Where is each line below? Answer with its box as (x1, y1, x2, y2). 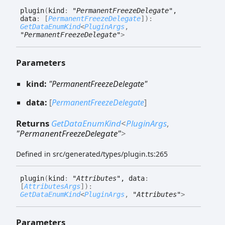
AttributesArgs (24, 182, 80, 190)
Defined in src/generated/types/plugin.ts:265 (16, 149, 168, 159)
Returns (16, 117, 51, 129)
